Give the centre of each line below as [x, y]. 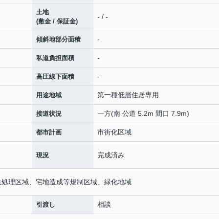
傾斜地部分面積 [58, 39]
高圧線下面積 [55, 77]
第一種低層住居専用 [128, 95]
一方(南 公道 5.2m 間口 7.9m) [143, 113]
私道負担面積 [55, 58]
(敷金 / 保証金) [57, 21]
